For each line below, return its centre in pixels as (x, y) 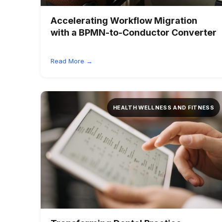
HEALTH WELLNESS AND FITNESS (164, 107)
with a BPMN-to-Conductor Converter (134, 32)
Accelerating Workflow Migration (124, 20)
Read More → (72, 61)
